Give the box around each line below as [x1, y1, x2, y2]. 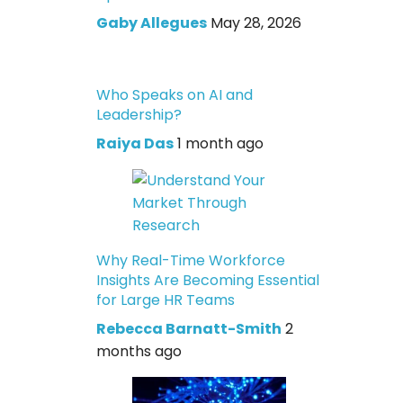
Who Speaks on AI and [96, 84, 254, 105]
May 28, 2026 [210, 12, 302, 33]
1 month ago [177, 132, 264, 154]
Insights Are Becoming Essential [96, 269, 320, 291]
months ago [96, 340, 183, 362]
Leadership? [96, 103, 183, 125]
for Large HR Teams [96, 289, 236, 310]
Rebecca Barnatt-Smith [96, 318, 282, 339]
